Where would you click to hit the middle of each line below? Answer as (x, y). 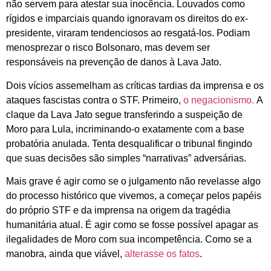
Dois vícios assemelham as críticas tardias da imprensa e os (135, 85)
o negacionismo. (219, 100)
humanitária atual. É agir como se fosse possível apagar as (132, 225)
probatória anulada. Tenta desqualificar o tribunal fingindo (129, 143)
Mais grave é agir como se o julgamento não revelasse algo (133, 181)
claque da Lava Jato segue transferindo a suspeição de (124, 114)
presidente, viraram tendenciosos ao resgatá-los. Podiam (128, 33)
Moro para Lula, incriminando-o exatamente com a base (125, 129)
